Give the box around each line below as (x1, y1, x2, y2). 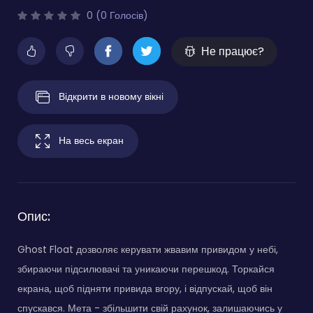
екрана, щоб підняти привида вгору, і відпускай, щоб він (17, 282, 272, 296)
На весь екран (59, 133, 124, 147)
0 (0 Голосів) (84, 8, 148, 23)
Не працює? (201, 43, 264, 60)
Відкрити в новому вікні (59, 89, 163, 103)
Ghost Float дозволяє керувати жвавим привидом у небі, (17, 242, 278, 257)
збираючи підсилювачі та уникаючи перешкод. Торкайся (17, 262, 275, 277)
